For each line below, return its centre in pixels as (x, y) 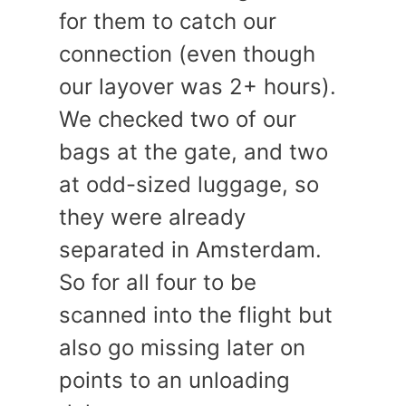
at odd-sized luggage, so (189, 184)
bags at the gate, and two (193, 152)
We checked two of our (178, 119)
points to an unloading (174, 380)
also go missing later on (182, 348)
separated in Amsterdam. (190, 250)
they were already (152, 217)
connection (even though (187, 54)
